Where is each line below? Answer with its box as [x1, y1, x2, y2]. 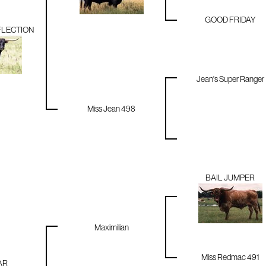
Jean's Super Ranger [196, 74, 264, 84]
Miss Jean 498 [87, 104, 135, 114]
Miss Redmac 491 [201, 252, 259, 262]
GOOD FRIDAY [205, 15, 255, 25]
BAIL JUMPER [205, 173, 255, 183]
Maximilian [94, 223, 129, 233]
